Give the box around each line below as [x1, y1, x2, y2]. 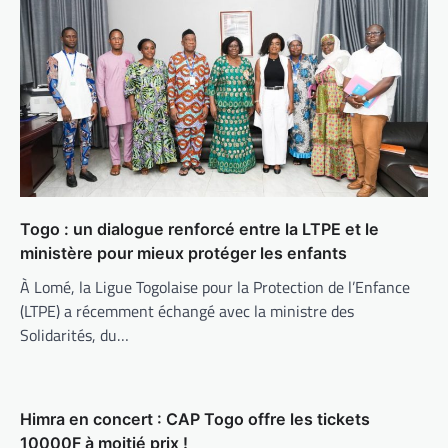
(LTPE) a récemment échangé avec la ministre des [20, 299, 354, 324]
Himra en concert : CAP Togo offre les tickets [20, 409, 370, 430]
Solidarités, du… [20, 323, 129, 348]
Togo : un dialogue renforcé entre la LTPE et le [20, 219, 379, 240]
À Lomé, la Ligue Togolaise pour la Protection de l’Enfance [20, 275, 410, 300]
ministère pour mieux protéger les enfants [20, 243, 347, 264]
